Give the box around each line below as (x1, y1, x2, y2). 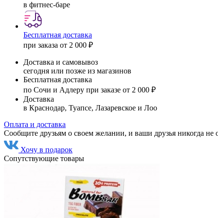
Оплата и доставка (4, 120, 66, 128)
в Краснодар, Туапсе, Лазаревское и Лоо (23, 103, 157, 112)
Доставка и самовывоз (23, 57, 98, 66)
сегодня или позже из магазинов (23, 66, 131, 75)
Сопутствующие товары (4, 154, 84, 163)
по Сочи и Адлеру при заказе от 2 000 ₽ (23, 85, 156, 94)
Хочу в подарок (20, 145, 73, 154)
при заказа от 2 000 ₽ (23, 40, 93, 49)
